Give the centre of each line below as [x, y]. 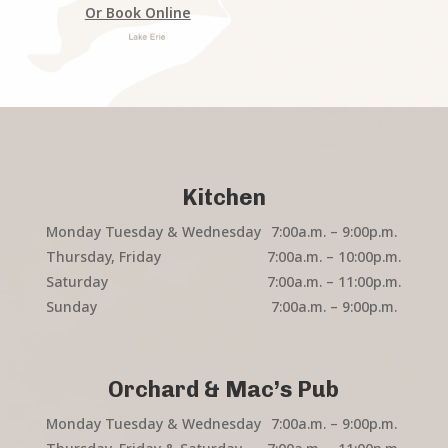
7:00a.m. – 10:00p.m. [333, 256]
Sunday [71, 306]
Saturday [76, 281]
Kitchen [223, 197]
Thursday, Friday [103, 256]
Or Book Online [137, 13]
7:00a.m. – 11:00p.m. [333, 281]
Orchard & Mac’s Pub [224, 389]
